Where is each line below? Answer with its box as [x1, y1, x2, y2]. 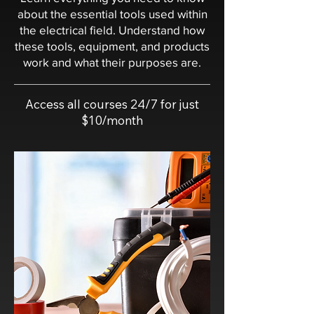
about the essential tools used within [17, 7, 207, 20]
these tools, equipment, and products [15, 39, 210, 53]
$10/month [81, 113, 143, 128]
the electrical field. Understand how [20, 23, 205, 36]
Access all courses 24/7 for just [25, 97, 199, 111]
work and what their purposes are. [23, 55, 201, 69]
